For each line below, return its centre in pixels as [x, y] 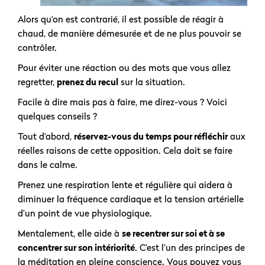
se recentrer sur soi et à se [173, 233]
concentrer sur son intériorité [76, 247]
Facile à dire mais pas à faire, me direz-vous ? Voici [122, 102]
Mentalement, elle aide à [70, 233]
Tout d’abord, [46, 136]
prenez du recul [88, 82]
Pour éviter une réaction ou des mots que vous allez [124, 67]
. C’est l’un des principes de [190, 247]
